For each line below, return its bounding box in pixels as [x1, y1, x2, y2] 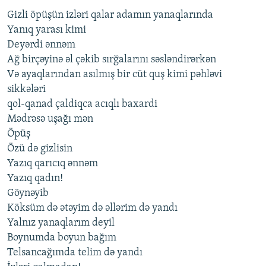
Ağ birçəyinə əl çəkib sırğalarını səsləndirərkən [7, 54, 216, 66]
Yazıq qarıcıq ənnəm [7, 158, 98, 170]
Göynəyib [7, 188, 49, 199]
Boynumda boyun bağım [7, 232, 116, 244]
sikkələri [7, 84, 46, 96]
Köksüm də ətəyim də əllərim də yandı [7, 202, 178, 214]
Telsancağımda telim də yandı [7, 247, 142, 259]
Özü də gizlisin [7, 143, 72, 155]
